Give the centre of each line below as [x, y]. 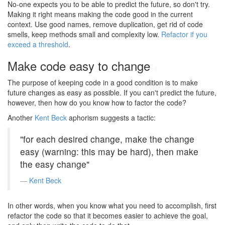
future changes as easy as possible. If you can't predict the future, [112, 92]
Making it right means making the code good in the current [100, 14]
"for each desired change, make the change [107, 139]
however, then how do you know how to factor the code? [97, 102]
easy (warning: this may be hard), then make [109, 151]
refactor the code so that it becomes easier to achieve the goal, [108, 215]
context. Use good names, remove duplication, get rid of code [105, 24]
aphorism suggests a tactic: [111, 118]
